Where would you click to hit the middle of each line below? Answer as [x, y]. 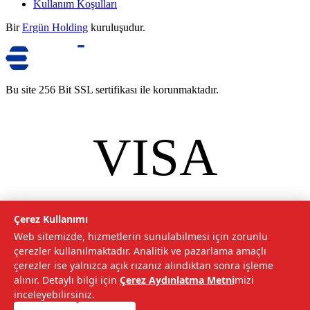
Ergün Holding [55, 28]
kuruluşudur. [118, 28]
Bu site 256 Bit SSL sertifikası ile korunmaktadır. [112, 90]
